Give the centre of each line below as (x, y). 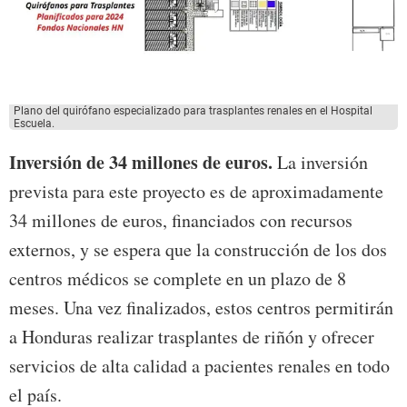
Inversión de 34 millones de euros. (141, 163)
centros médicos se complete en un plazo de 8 (178, 279)
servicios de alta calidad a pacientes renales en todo (199, 366)
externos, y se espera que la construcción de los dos (198, 250)
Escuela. (34, 124)
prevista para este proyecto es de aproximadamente (196, 192)
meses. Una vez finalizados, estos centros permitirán (201, 308)
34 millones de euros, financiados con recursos (181, 221)
